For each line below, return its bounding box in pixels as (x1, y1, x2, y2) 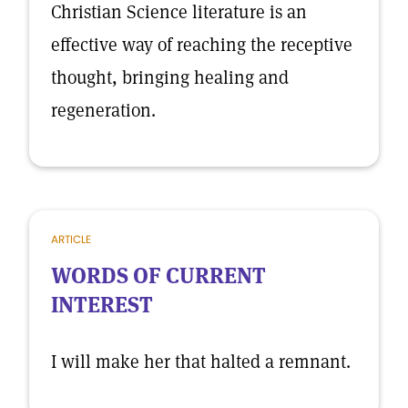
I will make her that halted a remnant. (51, 350, 351, 373)
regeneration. (51, 98, 156, 122)
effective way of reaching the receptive (51, 33, 352, 56)
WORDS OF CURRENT (51, 261, 266, 290)
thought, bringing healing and (51, 66, 289, 89)
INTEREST (51, 291, 153, 319)
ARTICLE (51, 231, 91, 247)
